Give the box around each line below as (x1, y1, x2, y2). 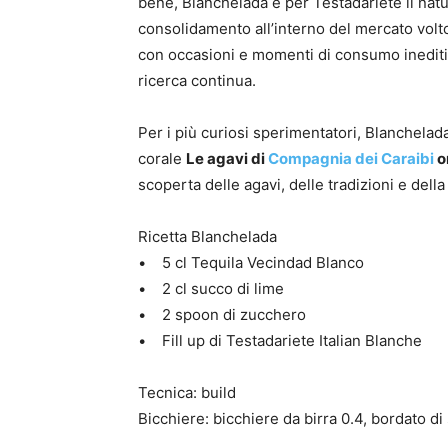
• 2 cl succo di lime (138, 279, 284, 298)
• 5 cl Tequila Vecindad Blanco (138, 253, 364, 272)
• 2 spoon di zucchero (138, 305, 306, 324)
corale (138, 149, 186, 168)
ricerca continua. (138, 71, 256, 90)
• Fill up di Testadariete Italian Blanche (138, 331, 422, 350)
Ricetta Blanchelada (138, 227, 277, 246)
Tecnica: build (138, 383, 236, 402)
